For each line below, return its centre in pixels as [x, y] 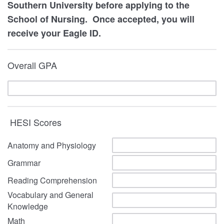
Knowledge [28, 206]
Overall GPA [32, 65]
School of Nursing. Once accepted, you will [101, 19]
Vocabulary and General [50, 195]
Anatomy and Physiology [52, 145]
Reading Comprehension [52, 180]
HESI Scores [34, 122]
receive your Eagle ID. [55, 33]
